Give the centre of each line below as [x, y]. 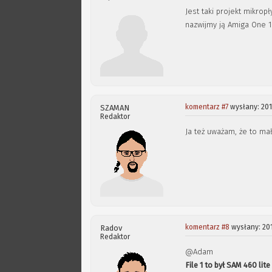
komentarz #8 [208, 227]
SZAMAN [115, 108]
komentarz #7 [207, 107]
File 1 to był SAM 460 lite [228, 265]
